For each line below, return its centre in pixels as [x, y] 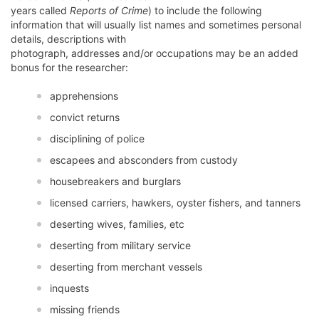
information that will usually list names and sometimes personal [156, 25]
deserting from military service [120, 246]
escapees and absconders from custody [143, 160]
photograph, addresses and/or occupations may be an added [155, 53]
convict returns [84, 117]
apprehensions [84, 96]
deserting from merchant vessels [126, 267]
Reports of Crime [109, 11]
